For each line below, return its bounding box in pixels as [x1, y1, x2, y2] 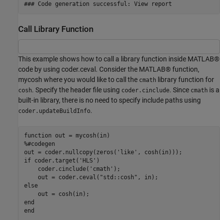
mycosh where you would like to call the [18, 75, 139, 83]
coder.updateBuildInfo [18, 107, 90, 114]
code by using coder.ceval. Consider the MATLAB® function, [18, 65, 199, 73]
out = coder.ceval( [24, 174, 100, 181]
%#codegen [24, 140, 55, 148]
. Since [169, 85, 191, 94]
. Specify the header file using [32, 85, 121, 94]
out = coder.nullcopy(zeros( [24, 149, 117, 156]
